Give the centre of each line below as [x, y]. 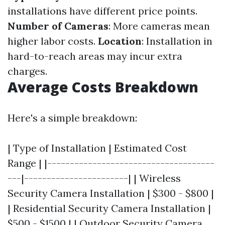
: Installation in [177, 41]
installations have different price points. [102, 11]
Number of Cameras [58, 26]
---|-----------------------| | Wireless [94, 178]
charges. [27, 71]
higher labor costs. [53, 41]
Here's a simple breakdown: [72, 118]
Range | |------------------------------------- [111, 163]
